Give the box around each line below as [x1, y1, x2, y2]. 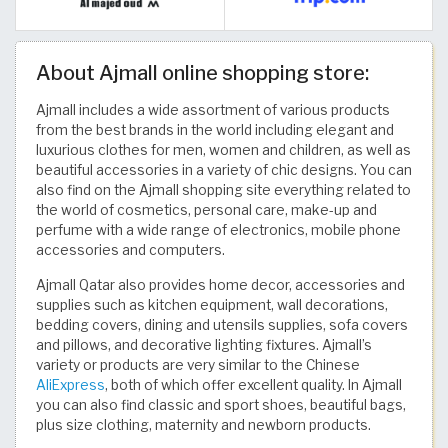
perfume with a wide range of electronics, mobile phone [36, 221, 401, 238]
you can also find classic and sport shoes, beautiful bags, [36, 396, 406, 413]
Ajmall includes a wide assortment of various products [36, 101, 390, 118]
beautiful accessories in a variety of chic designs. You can [36, 161, 412, 178]
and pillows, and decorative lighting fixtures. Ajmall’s [36, 336, 372, 353]
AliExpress [36, 376, 105, 393]
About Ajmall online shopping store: [36, 60, 369, 85]
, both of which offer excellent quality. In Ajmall [105, 376, 402, 393]
